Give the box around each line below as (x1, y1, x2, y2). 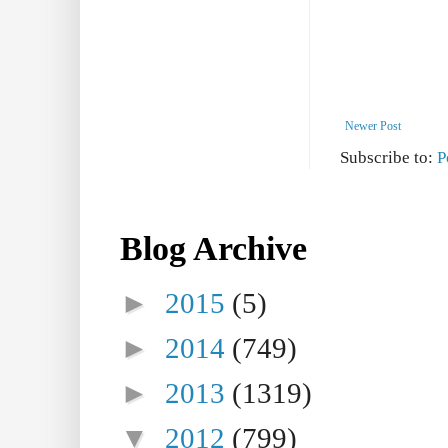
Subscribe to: (340, 147, 437, 167)
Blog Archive (120, 228, 307, 267)
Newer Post (345, 118, 401, 133)
